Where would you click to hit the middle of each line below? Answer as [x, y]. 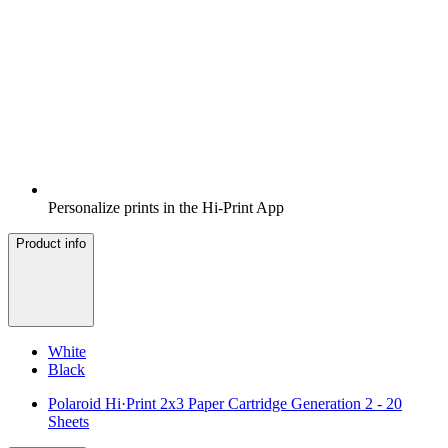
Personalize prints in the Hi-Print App [166, 208]
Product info [51, 244]
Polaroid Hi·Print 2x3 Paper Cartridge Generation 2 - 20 [225, 404]
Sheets [68, 422]
